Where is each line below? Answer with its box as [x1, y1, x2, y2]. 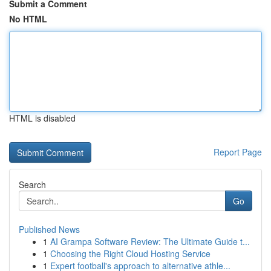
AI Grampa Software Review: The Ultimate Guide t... [50, 235, 250, 247]
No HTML [9, 13, 47, 25]
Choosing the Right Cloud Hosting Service [50, 247, 211, 260]
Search [19, 178, 46, 191]
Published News [19, 223, 80, 235]
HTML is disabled [9, 112, 76, 124]
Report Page [214, 146, 262, 158]
